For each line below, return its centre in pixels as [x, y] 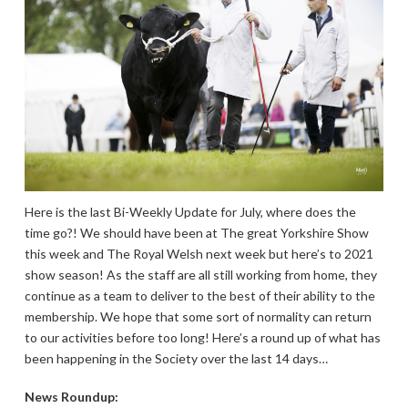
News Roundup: [71, 396]
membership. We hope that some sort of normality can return [198, 317]
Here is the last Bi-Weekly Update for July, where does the [190, 212]
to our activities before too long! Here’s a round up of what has [202, 338]
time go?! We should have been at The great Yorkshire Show [196, 233]
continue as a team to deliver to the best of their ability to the [199, 296]
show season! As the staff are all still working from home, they [200, 275]
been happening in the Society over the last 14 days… [176, 359]
